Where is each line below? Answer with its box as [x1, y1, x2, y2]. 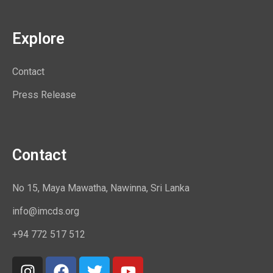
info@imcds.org [12, 205, 79, 217]
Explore [12, 29, 65, 48]
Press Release [12, 88, 76, 101]
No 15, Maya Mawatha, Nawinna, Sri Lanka [12, 182, 190, 194]
